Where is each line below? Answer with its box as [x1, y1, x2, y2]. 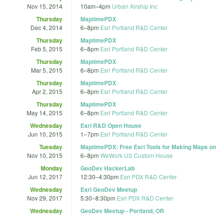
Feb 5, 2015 [31, 44, 62, 53]
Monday [41, 163, 62, 172]
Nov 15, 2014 [27, 1, 62, 10]
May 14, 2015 [27, 108, 62, 117]
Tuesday [39, 142, 62, 151]
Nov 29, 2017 [27, 193, 62, 202]
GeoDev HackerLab [80, 163, 135, 172]
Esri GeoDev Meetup [80, 185, 137, 194]
